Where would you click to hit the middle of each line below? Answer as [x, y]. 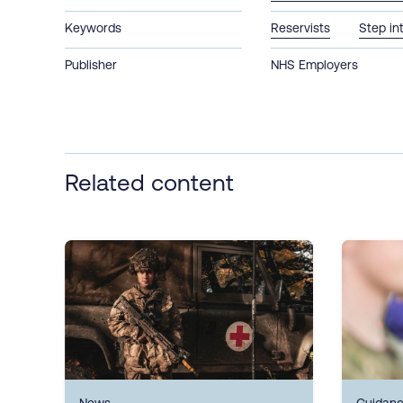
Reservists [301, 27]
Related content [149, 182]
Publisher [91, 64]
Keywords [93, 27]
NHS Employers [315, 64]
